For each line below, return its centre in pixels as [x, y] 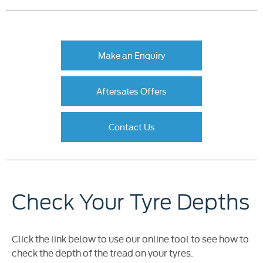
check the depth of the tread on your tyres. [102, 253]
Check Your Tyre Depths [131, 202]
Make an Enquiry [131, 55]
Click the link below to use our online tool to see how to [130, 239]
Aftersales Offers [131, 90]
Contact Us [131, 126]
